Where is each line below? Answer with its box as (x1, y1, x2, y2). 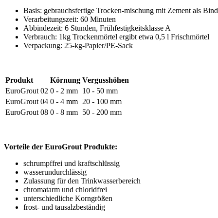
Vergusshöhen (82, 75, 129, 84)
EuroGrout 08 (5, 108, 48, 116)
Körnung (50, 75, 80, 84)
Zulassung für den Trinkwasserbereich (23, 176, 141, 185)
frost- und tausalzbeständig (23, 202, 105, 211)
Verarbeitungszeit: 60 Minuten (23, 15, 116, 23)
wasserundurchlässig (23, 167, 87, 176)
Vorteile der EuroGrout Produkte (4, 142, 115, 151)
